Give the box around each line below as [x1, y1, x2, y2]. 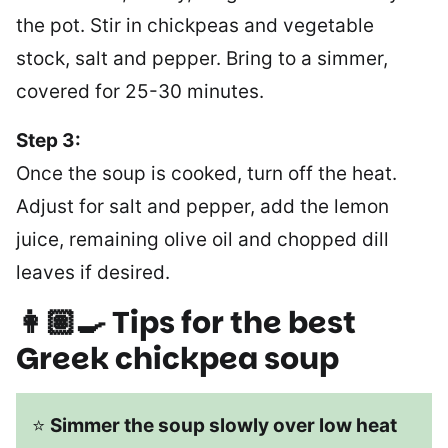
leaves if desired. [16, 261, 170, 284]
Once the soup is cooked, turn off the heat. [16, 162, 397, 185]
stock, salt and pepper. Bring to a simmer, [16, 47, 388, 70]
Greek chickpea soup [16, 338, 339, 380]
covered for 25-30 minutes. [16, 80, 264, 103]
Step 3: [16, 129, 81, 152]
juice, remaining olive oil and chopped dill [16, 228, 389, 251]
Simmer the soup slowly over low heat [50, 414, 397, 437]
